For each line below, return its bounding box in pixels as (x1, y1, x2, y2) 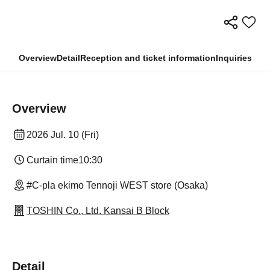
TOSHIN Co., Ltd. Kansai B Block (27, 206, 169, 216)
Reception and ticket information (80, 53, 216, 63)
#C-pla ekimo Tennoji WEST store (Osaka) (27, 180, 208, 190)
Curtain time (27, 155, 78, 165)
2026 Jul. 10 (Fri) (27, 130, 99, 140)
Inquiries (215, 53, 252, 63)
